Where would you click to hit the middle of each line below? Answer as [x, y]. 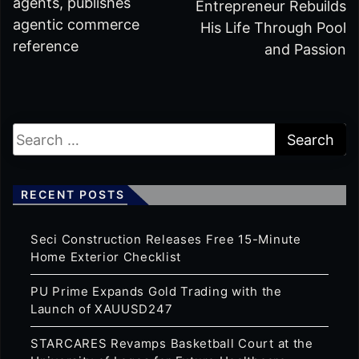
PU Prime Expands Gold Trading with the [156, 291]
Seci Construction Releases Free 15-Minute [166, 239]
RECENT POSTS [73, 194]
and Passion [305, 49]
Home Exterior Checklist [106, 257]
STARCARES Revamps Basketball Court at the [172, 343]
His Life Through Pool [273, 28]
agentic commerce [76, 24]
